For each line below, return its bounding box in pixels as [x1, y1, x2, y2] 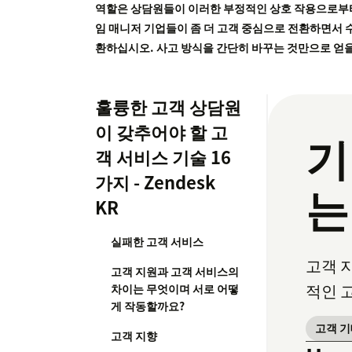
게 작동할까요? [111, 298, 185, 314]
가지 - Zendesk [95, 169, 215, 196]
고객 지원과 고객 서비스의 [111, 263, 239, 280]
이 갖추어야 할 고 [95, 119, 228, 145]
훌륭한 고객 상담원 [95, 93, 241, 120]
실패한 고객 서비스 [111, 233, 203, 250]
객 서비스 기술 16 [95, 144, 231, 170]
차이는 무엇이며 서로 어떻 [111, 280, 239, 297]
